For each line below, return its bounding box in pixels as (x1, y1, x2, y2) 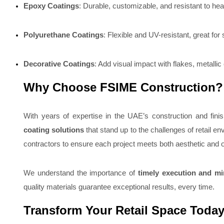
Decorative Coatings (23, 59, 94, 68)
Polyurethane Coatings (23, 30, 103, 39)
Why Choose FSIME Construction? (23, 80, 223, 94)
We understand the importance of (23, 168, 138, 177)
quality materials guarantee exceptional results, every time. (23, 182, 214, 191)
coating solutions (23, 125, 84, 134)
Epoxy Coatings (23, 1, 79, 10)
